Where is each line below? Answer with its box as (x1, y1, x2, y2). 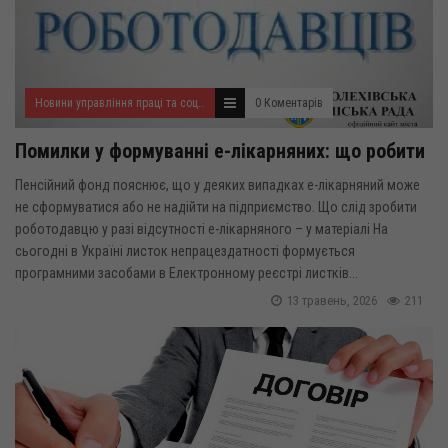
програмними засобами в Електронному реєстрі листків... (15, 265, 358, 281)
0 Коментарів (255, 96, 323, 110)
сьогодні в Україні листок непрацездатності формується (15, 243, 355, 259)
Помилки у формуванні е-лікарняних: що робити (15, 139, 425, 163)
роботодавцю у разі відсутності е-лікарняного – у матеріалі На (15, 221, 388, 237)
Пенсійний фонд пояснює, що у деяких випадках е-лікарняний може (15, 177, 420, 193)
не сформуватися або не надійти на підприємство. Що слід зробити (15, 199, 417, 215)
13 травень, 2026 (287, 293, 377, 308)
